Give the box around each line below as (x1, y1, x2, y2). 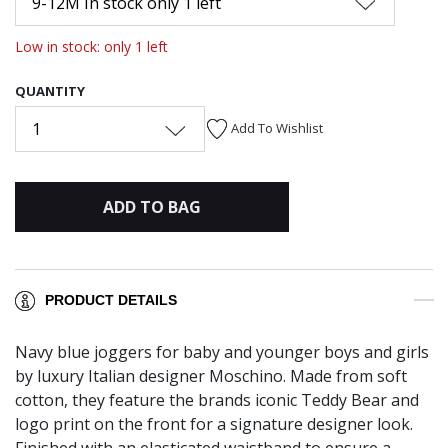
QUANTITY (15, 81, 85, 100)
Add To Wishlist (231, 118, 323, 137)
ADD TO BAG (102, 195, 201, 218)
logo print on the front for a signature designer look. (15, 413, 413, 436)
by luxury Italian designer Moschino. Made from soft (15, 365, 407, 388)
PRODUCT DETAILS (45, 292, 177, 309)
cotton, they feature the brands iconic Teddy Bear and (15, 389, 419, 412)
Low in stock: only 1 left (15, 36, 168, 56)
